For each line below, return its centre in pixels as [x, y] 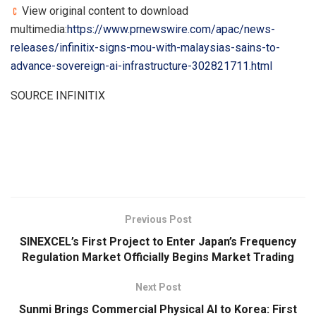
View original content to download [104, 11]
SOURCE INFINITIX [58, 95]
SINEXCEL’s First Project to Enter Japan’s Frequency [158, 241]
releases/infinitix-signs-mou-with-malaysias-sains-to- [145, 47]
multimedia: [39, 29]
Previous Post [158, 219]
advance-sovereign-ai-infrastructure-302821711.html [141, 66]
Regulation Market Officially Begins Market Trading [158, 257]
